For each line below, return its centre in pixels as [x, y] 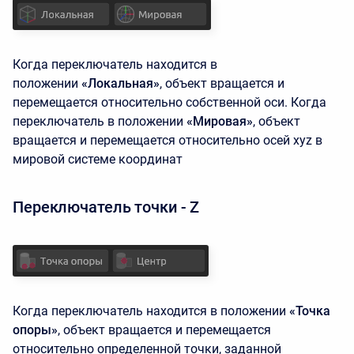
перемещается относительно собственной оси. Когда [169, 102]
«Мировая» [220, 121]
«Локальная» [121, 83]
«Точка [310, 311]
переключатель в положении [98, 121]
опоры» [35, 330]
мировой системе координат [98, 159]
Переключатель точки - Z [106, 207]
